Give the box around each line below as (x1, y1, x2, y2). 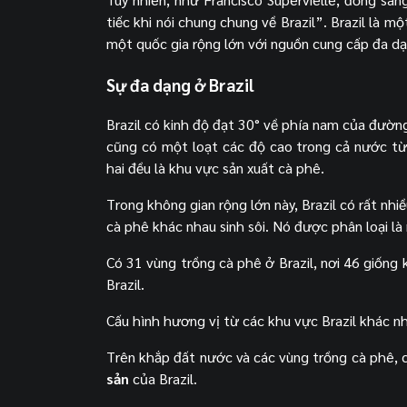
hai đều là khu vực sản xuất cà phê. (106, 158, 324, 178)
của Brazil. (129, 369, 197, 389)
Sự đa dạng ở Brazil (106, 73, 254, 95)
